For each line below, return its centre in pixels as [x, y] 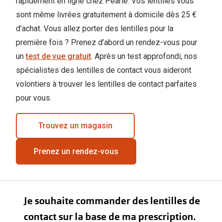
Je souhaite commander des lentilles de [112, 201]
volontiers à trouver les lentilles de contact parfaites [106, 84]
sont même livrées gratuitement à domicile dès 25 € [106, 15]
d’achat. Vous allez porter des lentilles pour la [95, 29]
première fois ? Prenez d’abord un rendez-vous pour [107, 43]
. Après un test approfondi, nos [144, 56]
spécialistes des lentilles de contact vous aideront [104, 70]
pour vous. [34, 98]
